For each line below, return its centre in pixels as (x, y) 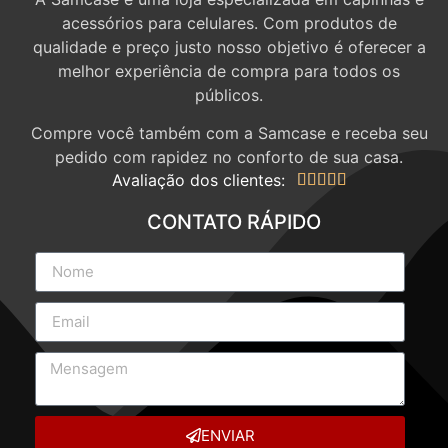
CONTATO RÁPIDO (234, 221)
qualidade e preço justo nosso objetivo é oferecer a (229, 46)
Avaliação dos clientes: (198, 179)
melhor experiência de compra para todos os (229, 70)
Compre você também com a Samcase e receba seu (229, 133)
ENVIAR (227, 435)
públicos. (229, 94)
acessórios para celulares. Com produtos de (229, 22)
